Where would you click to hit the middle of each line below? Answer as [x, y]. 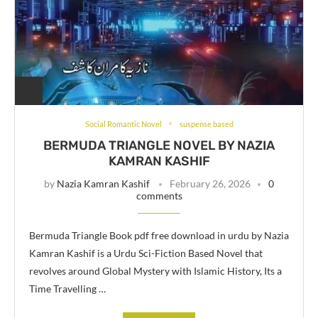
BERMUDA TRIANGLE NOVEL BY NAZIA [159, 145]
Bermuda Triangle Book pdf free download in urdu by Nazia [159, 235]
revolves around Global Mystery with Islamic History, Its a [155, 270]
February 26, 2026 [210, 183]
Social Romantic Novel [123, 124]
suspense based [206, 124]
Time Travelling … [67, 288]
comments [159, 195]
